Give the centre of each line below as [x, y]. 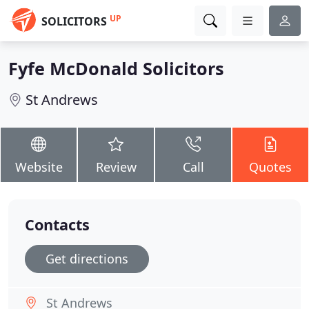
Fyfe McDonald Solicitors [116, 68]
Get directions [87, 259]
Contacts [57, 225]
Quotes [270, 167]
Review [116, 167]
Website [39, 167]
